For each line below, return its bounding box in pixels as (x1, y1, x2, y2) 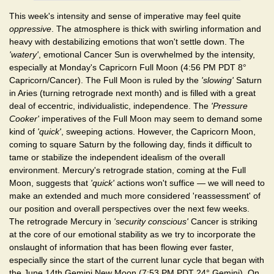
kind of (9, 126, 37, 136)
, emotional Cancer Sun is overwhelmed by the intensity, (39, 49, 255, 59)
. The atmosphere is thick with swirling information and (51, 23, 261, 34)
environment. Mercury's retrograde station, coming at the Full (9, 165, 246, 175)
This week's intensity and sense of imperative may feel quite (9, 10, 241, 21)
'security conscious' (114, 216, 188, 226)
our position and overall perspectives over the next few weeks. (9, 203, 250, 213)
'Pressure (211, 100, 248, 111)
